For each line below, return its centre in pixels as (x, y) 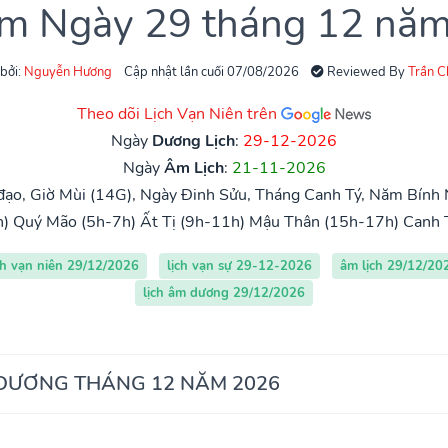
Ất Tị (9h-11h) (192, 221)
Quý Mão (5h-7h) (74, 221)
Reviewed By (366, 71)
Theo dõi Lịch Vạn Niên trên (179, 113)
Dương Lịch (193, 140)
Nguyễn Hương (68, 71)
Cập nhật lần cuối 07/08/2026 (211, 71)
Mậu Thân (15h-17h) (324, 221)
